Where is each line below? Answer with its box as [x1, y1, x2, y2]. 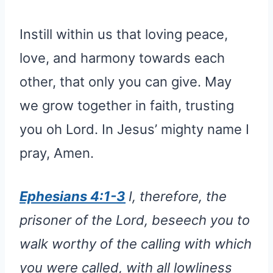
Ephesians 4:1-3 [19, 188, 126, 205]
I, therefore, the [129, 188, 227, 205]
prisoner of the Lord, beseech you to [19, 212, 250, 229]
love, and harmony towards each [19, 50, 225, 66]
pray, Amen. [19, 145, 94, 161]
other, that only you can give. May [19, 74, 232, 90]
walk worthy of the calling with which [19, 236, 252, 252]
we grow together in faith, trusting [19, 97, 234, 114]
